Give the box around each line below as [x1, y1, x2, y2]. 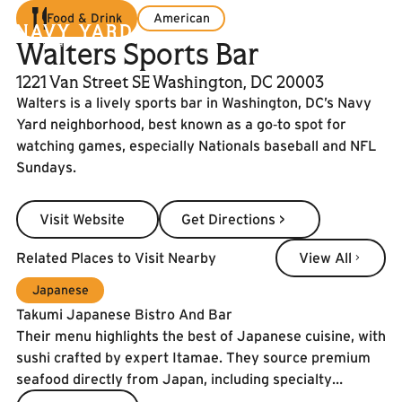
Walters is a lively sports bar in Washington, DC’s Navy [16, 93, 371, 110]
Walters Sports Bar [16, 34, 258, 73]
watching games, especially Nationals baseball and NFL [16, 136, 377, 153]
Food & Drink [46, 11, 122, 26]
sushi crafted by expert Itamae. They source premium [16, 348, 371, 365]
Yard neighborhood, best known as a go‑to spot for [16, 115, 346, 132]
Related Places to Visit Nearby [16, 249, 216, 267]
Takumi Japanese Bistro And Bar [16, 305, 232, 322]
